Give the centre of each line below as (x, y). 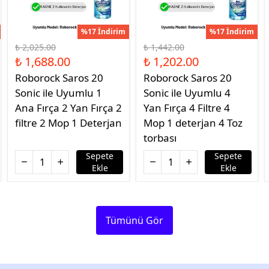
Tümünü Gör (134, 220)
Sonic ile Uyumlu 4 (187, 92)
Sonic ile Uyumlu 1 (59, 92)
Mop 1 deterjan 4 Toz (193, 122)
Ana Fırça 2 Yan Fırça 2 (68, 107)
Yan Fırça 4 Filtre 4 (187, 107)
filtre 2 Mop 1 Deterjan (68, 122)
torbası (160, 138)
